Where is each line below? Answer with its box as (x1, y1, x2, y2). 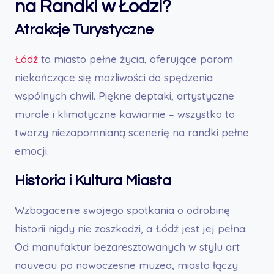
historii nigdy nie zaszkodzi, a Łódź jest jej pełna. (15, 221, 247, 235)
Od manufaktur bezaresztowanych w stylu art (15, 240, 240, 253)
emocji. (15, 144, 49, 157)
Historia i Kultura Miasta (15, 172, 171, 188)
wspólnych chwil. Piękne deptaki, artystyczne (15, 89, 234, 102)
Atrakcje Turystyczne (15, 21, 154, 37)
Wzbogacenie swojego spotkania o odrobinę (15, 203, 230, 217)
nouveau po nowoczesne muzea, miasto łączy (15, 258, 238, 272)
